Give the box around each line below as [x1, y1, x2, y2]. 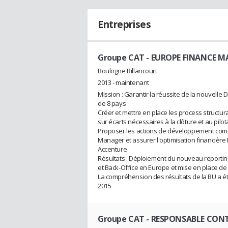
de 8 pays [98, 98, 126, 108]
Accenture [98, 144, 127, 154]
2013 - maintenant [98, 77, 149, 87]
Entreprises [98, 18, 151, 31]
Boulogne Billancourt [98, 66, 157, 75]
